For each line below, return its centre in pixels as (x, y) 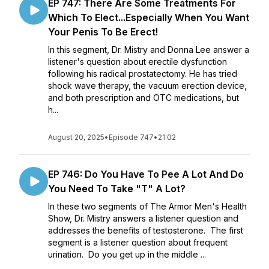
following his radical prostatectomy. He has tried (143, 74)
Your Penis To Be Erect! (103, 32)
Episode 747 (131, 137)
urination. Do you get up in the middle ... (127, 254)
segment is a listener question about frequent (138, 242)
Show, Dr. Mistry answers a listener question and (143, 218)
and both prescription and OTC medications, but (144, 98)
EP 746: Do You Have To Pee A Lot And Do (146, 174)
